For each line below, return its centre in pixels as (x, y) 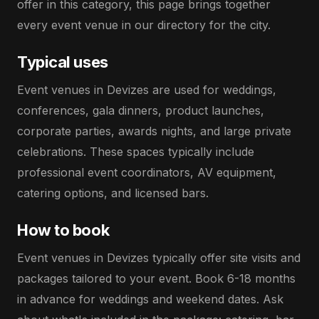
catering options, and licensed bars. (113, 193)
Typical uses (63, 62)
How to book (63, 230)
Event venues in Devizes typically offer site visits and (159, 258)
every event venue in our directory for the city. (144, 25)
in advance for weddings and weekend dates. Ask (150, 299)
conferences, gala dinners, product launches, (141, 110)
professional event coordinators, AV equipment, (147, 172)
